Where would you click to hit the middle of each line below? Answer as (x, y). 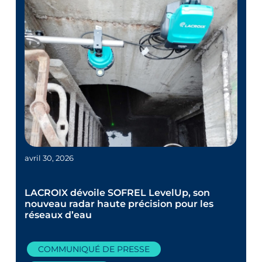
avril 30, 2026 (49, 158)
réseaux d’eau (58, 215)
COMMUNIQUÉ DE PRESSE (94, 249)
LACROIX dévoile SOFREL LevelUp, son (118, 192)
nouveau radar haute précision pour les (119, 204)
